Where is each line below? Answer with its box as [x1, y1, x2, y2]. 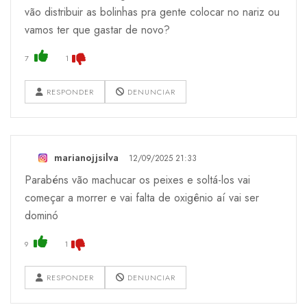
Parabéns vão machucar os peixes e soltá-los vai [25, 171, 250, 188]
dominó [25, 207, 58, 223]
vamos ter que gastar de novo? [25, 21, 170, 38]
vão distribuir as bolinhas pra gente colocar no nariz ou [25, 3, 280, 20]
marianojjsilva [54, 150, 119, 164]
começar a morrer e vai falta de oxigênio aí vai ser [25, 189, 259, 206]
